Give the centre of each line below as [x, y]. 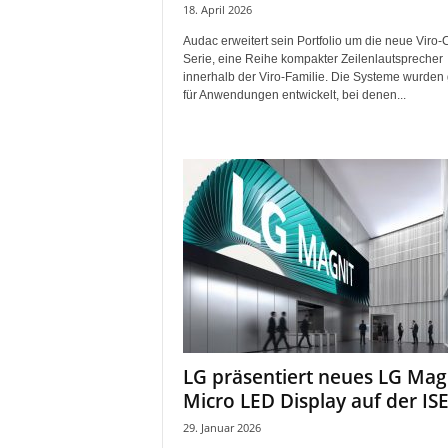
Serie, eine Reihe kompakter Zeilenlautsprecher [312, 59]
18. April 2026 [217, 9]
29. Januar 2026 [221, 427]
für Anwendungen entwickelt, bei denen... [294, 95]
